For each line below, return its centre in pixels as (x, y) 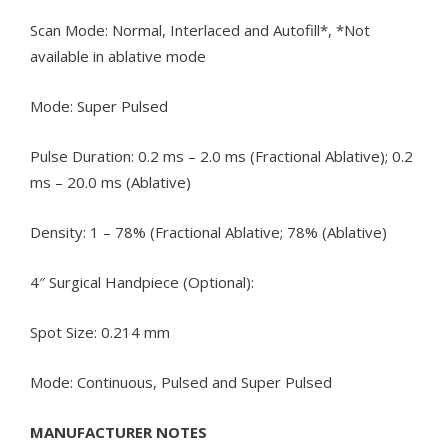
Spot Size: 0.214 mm (100, 332)
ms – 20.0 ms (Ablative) (110, 182)
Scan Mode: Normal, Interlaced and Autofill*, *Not (200, 30)
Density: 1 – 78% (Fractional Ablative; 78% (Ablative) (208, 232)
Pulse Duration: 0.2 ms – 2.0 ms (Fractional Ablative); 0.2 (221, 156)
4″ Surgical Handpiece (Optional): (142, 282)
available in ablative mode (118, 56)
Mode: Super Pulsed (99, 106)
